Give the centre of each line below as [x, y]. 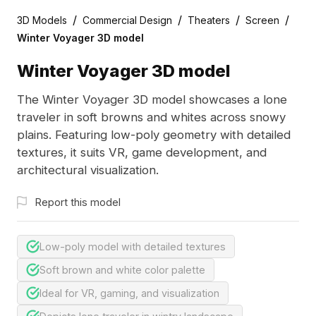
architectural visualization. [87, 170]
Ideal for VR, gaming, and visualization [130, 293]
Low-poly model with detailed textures [133, 247]
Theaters [208, 20]
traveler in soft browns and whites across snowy [151, 117]
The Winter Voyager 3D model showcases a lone [152, 100]
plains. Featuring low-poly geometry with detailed [153, 135]
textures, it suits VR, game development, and [141, 153]
